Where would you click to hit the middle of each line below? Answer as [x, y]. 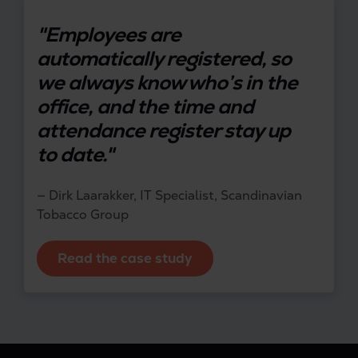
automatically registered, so [164, 58]
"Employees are [109, 34]
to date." [77, 154]
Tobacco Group [83, 214]
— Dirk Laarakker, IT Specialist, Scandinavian [169, 195]
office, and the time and [145, 106]
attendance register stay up [163, 130]
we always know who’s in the [167, 82]
